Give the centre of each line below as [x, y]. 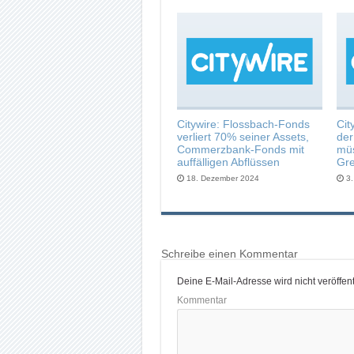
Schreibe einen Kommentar [229, 254]
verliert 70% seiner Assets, [243, 137]
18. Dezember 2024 [222, 179]
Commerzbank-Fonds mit [240, 150]
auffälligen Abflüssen [228, 162]
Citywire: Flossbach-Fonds [243, 124]
